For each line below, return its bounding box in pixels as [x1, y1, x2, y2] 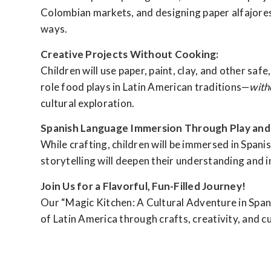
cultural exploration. [41, 96, 135, 109]
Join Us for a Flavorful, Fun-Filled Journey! [41, 179, 246, 192]
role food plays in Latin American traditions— [41, 80, 250, 93]
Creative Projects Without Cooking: [41, 47, 219, 60]
